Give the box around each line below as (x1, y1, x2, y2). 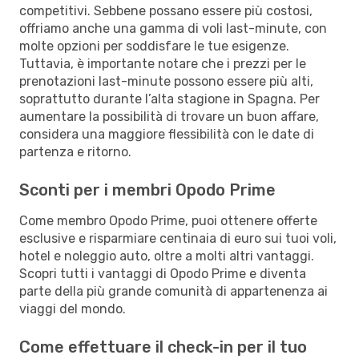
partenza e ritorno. (19, 143, 131, 159)
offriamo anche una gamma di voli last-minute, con (19, 20, 327, 36)
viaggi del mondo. (19, 301, 126, 317)
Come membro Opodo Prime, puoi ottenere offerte (19, 212, 317, 228)
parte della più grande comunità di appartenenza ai (19, 283, 328, 299)
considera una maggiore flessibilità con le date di (19, 126, 314, 142)
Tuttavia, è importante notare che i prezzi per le (19, 55, 306, 71)
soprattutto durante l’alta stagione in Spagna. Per (19, 91, 320, 107)
